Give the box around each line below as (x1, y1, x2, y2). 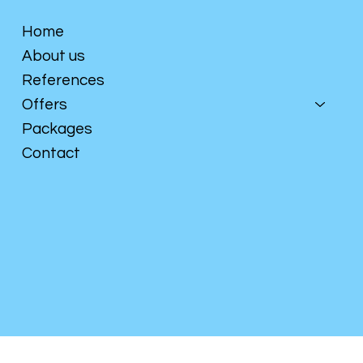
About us (21, 47, 85, 64)
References (21, 71, 105, 88)
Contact (21, 144, 80, 161)
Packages (21, 120, 92, 137)
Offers (21, 96, 67, 113)
